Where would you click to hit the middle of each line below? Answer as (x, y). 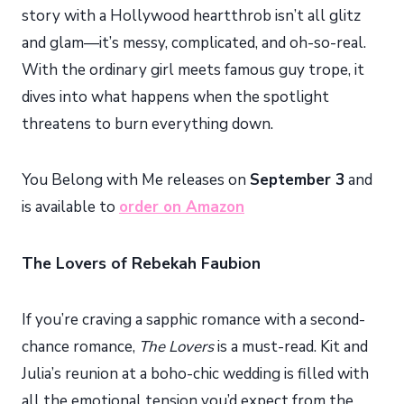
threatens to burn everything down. (147, 124)
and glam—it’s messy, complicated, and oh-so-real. (194, 43)
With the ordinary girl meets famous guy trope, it (193, 70)
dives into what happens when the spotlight (175, 97)
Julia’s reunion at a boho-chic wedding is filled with (195, 374)
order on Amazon (182, 207)
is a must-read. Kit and (291, 347)
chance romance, (80, 347)
